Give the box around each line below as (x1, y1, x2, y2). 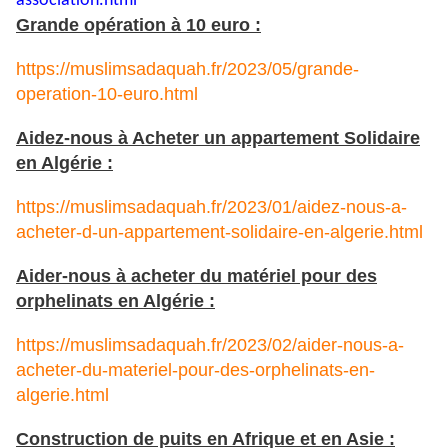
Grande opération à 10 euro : (16, 14, 261, 35)
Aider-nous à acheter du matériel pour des (16, 265, 377, 286)
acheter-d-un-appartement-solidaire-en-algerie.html (16, 221, 423, 242)
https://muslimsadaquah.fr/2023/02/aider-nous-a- (16, 334, 404, 355)
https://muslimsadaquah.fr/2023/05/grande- (16, 58, 359, 79)
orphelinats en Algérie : (16, 290, 215, 311)
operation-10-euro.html (16, 83, 198, 104)
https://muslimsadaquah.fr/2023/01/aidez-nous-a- (16, 196, 407, 217)
